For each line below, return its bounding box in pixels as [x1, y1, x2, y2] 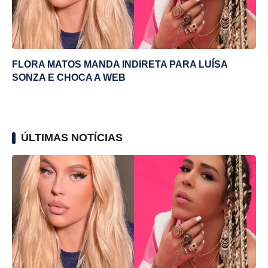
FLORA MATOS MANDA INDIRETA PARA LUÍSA [12, 59, 227, 69]
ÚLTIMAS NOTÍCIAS [21, 131, 123, 144]
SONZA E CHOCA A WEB [12, 72, 126, 83]
